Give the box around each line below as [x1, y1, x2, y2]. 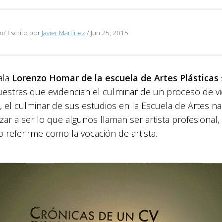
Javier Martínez [42, 28, 85, 37]
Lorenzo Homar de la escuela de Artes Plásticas [12, 71, 219, 84]
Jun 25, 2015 [91, 28, 128, 37]
